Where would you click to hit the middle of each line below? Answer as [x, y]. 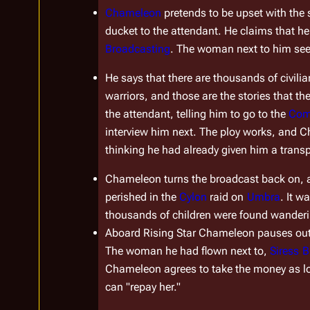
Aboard [124, 233]
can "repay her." [143, 287]
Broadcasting [138, 49]
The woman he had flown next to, [188, 251]
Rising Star [170, 233]
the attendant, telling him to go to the [197, 114]
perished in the [142, 197]
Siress [285, 251]
